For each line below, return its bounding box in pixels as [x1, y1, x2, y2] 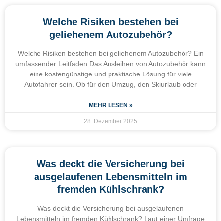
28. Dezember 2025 [84, 117, 137, 125]
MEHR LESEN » [88, 101, 133, 109]
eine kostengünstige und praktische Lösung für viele [29, 70, 192, 78]
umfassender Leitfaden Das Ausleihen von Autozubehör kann [15, 59, 206, 68]
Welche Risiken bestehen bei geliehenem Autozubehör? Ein [17, 49, 204, 57]
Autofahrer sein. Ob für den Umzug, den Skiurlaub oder [24, 80, 197, 88]
